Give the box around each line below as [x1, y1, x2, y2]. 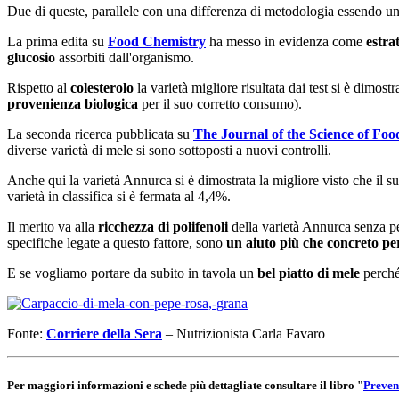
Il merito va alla [7, 219, 94, 235]
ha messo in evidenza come [206, 34, 362, 50]
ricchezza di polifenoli [94, 219, 228, 235]
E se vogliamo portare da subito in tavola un [7, 265, 254, 281]
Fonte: [7, 326, 46, 342]
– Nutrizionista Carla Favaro [162, 326, 325, 342]
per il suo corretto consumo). [138, 96, 302, 112]
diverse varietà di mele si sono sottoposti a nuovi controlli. [7, 142, 331, 159]
